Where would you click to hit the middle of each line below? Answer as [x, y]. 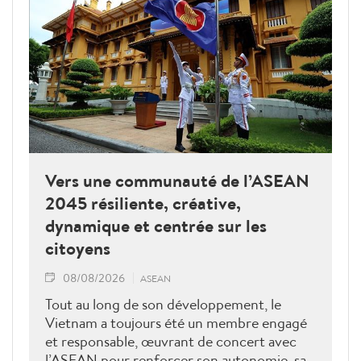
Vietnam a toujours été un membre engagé [176, 323]
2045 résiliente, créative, [143, 203]
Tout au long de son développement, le [163, 305]
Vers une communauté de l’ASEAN [177, 181]
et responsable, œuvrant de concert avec [171, 342]
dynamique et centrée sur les [156, 226]
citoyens [78, 249]
